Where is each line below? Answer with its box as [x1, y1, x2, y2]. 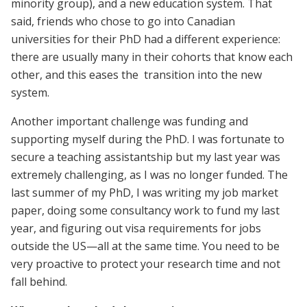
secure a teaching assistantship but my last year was [11, 149, 280, 164]
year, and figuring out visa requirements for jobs [11, 220, 261, 236]
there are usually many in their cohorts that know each [11, 49, 293, 64]
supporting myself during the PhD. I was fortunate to [11, 131, 284, 147]
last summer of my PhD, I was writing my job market [11, 184, 278, 200]
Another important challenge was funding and [11, 113, 248, 129]
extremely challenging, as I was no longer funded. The [11, 167, 288, 182]
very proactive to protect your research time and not [11, 256, 280, 271]
